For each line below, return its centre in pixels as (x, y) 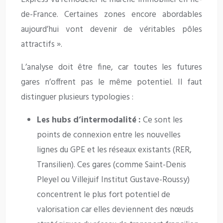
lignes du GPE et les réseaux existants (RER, (114, 150)
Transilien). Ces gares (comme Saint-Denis (111, 165)
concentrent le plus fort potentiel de (104, 195)
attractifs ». (42, 44)
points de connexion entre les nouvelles (109, 135)
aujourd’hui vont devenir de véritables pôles (111, 29)
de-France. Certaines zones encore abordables (111, 14)
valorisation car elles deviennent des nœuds (115, 210)
